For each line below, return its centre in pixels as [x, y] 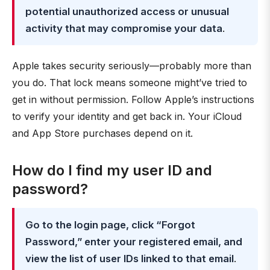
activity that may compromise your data [124, 28]
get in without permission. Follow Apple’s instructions [133, 99]
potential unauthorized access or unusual [127, 11]
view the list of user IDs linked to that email [130, 259]
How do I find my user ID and [112, 170]
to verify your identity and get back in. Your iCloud [127, 116]
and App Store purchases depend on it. [102, 133]
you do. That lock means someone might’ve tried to [130, 83]
